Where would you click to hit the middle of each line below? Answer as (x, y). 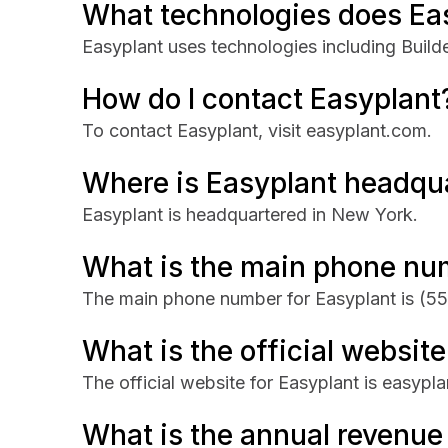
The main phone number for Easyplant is (250, 298)
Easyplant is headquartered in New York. (250, 214)
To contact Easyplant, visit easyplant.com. (257, 130)
